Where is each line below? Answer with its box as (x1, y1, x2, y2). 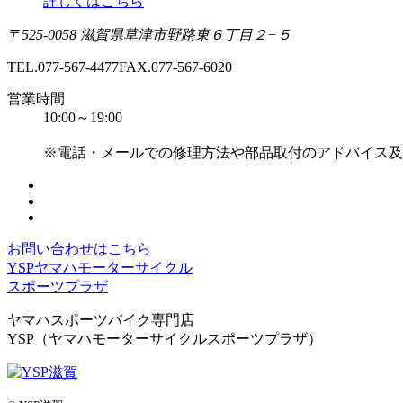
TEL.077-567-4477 (7, 58, 119, 75)
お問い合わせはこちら (7, 240, 151, 256)
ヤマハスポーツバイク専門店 (7, 311, 194, 327)
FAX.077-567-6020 (119, 58, 232, 75)
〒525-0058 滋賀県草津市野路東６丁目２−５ (7, 26, 291, 42)
